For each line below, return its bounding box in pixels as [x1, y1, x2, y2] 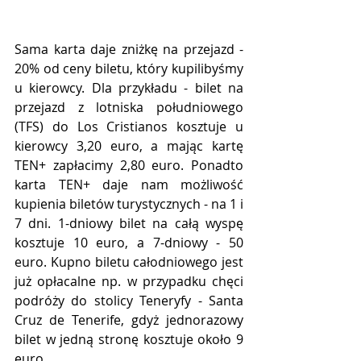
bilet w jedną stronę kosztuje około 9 [15, 330, 243, 348]
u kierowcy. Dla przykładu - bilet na [15, 78, 243, 97]
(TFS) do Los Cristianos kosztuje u [15, 117, 243, 135]
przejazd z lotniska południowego [15, 98, 243, 116]
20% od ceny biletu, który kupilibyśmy [15, 59, 243, 77]
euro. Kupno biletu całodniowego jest [15, 252, 243, 271]
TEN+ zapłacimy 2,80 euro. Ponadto [15, 156, 243, 174]
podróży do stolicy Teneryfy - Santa [15, 291, 243, 309]
